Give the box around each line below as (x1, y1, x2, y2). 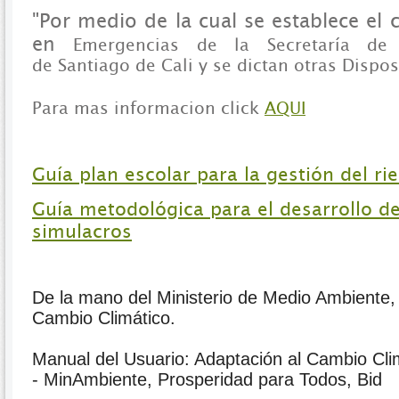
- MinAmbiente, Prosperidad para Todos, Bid (32, 370, 382, 390)
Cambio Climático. (32, 308, 181, 329)
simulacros (32, 219, 132, 242)
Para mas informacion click (32, 97, 265, 118)
